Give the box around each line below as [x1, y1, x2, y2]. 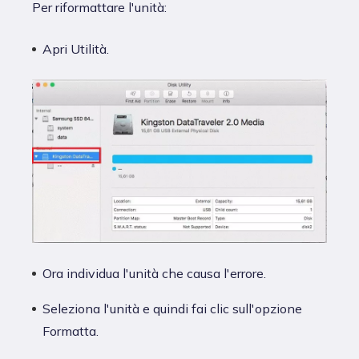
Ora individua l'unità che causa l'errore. [42, 264, 266, 281]
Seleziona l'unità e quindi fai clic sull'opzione [42, 300, 302, 317]
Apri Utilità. [42, 40, 109, 57]
